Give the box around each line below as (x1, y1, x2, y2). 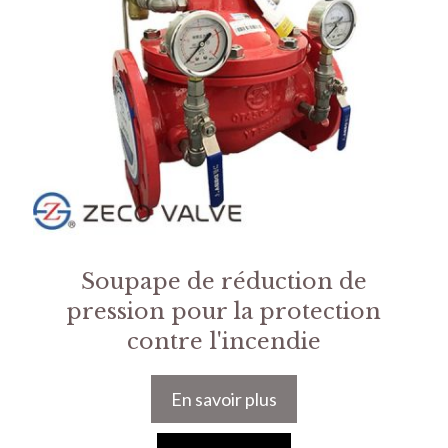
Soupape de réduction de (80, 268, 367, 296)
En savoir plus (170, 388, 277, 411)
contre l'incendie (126, 328, 321, 356)
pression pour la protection (66, 298, 382, 326)
